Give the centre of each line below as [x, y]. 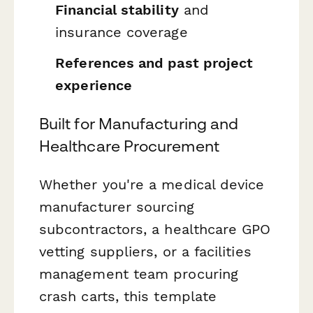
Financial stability [117, 10]
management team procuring [139, 274]
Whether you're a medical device [152, 185]
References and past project [154, 63]
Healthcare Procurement [129, 146]
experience [94, 85]
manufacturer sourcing [117, 207]
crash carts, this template [128, 297]
